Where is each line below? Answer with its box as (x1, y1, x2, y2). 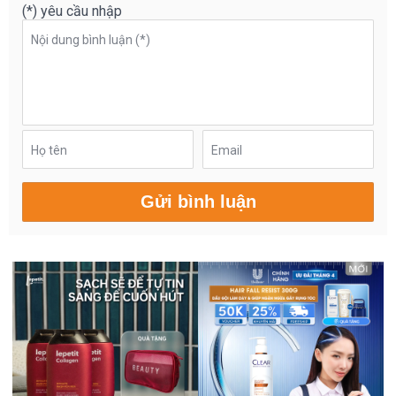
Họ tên (31, 143, 67, 158)
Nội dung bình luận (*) (31, 33, 150, 48)
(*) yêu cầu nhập (22, 3, 122, 20)
